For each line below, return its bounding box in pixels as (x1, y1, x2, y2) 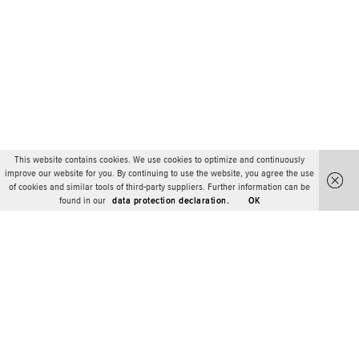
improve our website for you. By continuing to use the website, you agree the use (5, 168, 314, 179)
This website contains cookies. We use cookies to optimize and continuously (14, 155, 305, 165)
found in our (59, 196, 106, 206)
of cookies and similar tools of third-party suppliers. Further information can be (9, 182, 310, 192)
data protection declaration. (112, 196, 229, 206)
